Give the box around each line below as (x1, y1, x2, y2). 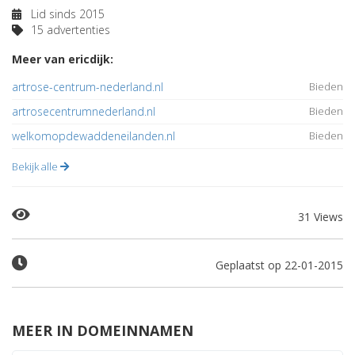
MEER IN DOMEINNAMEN (12, 321, 193, 340)
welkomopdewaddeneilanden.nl (12, 128, 175, 143)
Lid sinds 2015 (28, 6, 105, 21)
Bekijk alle (12, 159, 60, 174)
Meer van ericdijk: (12, 52, 113, 67)
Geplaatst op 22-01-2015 (216, 258, 343, 273)
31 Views (298, 209, 343, 224)
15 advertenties (28, 22, 110, 37)
